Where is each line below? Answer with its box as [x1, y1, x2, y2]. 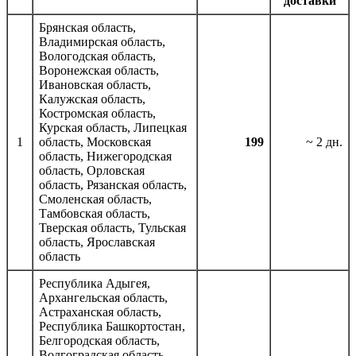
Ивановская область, [39, 77, 151, 91]
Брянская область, [39, 20, 136, 34]
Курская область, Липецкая [39, 120, 187, 134]
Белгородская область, [39, 333, 160, 347]
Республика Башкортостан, [39, 319, 185, 333]
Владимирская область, [39, 34, 165, 48]
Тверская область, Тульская [39, 220, 186, 234]
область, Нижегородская [39, 149, 172, 163]
